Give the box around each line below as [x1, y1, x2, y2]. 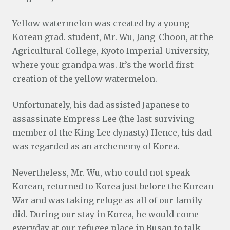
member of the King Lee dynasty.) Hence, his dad [12, 127, 212, 138]
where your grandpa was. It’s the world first [12, 60, 194, 70]
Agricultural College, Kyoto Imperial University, [12, 46, 209, 56]
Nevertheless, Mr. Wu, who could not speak [12, 167, 190, 178]
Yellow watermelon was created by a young [12, 18, 189, 28]
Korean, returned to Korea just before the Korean [12, 181, 214, 191]
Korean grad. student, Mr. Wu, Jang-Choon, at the [12, 32, 213, 42]
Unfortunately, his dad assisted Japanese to [12, 100, 190, 110]
